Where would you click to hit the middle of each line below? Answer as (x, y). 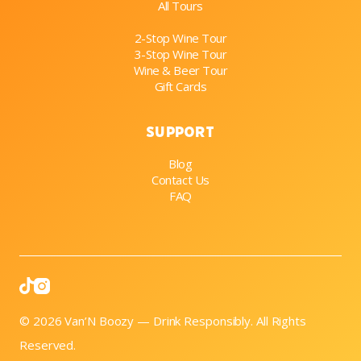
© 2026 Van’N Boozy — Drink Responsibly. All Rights (163, 320)
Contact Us (180, 179)
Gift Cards (180, 86)
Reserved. (48, 344)
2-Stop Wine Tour (180, 37)
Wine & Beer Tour (180, 70)
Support (180, 132)
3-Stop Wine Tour (180, 54)
